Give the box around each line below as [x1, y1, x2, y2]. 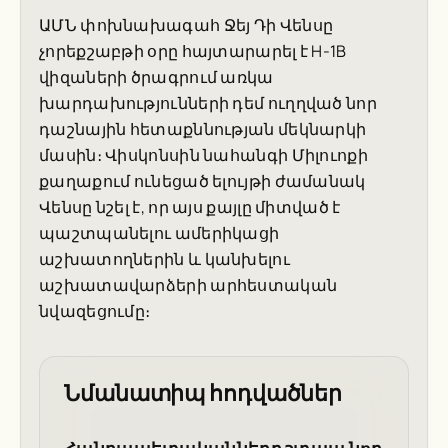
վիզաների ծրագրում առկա [39, 66, 274, 89]
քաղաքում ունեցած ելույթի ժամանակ [39, 170, 366, 193]
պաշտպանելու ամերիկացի [39, 222, 280, 245]
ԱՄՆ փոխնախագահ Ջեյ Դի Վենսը [39, 14, 334, 37]
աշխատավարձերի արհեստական [39, 274, 338, 297]
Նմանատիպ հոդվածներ [64, 378, 343, 408]
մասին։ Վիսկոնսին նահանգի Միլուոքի [39, 144, 368, 167]
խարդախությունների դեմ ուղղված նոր [39, 92, 377, 115]
